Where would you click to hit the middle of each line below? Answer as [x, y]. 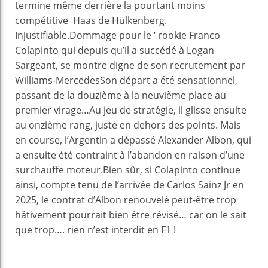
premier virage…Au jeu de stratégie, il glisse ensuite [131, 110]
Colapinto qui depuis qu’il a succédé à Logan [115, 51]
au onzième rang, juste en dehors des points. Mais [128, 125]
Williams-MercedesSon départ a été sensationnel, [126, 80]
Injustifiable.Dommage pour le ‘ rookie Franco [118, 36]
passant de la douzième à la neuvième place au [121, 95]
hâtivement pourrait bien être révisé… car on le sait [131, 215]
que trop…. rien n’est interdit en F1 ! [97, 230]
